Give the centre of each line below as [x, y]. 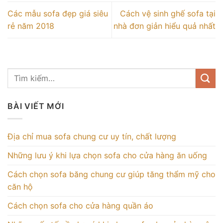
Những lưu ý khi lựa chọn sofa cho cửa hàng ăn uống [107, 155]
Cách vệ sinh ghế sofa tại [168, 13]
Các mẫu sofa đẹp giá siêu [58, 13]
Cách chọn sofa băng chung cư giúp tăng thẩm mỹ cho [111, 174]
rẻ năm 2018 [31, 26]
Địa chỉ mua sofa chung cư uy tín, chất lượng [92, 136]
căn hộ [20, 186]
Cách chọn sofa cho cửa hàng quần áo [80, 205]
